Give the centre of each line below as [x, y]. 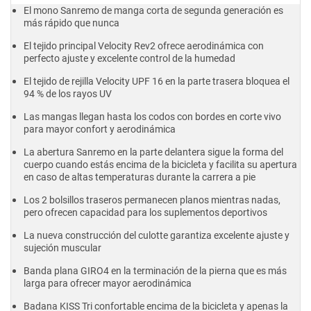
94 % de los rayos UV [68, 94]
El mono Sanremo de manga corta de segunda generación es [153, 11]
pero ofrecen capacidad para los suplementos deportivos [145, 213]
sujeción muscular [62, 248]
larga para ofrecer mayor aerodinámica [108, 284]
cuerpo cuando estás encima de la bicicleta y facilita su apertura [160, 165]
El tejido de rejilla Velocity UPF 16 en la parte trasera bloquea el [157, 82]
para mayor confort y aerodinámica [100, 129]
